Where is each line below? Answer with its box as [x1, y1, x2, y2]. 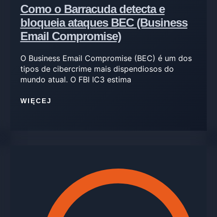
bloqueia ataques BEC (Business [20, 15, 187, 29]
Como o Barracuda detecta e [20, 2, 165, 15]
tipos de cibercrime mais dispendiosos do [20, 63, 174, 74]
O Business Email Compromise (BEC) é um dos [20, 53, 192, 63]
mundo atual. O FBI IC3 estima [20, 74, 131, 84]
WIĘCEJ [20, 97, 52, 105]
